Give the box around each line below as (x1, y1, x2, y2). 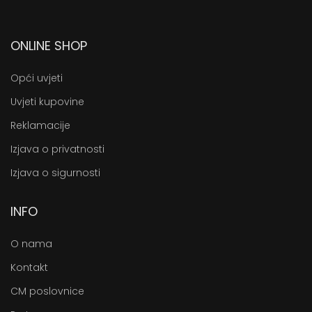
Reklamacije (10, 118, 70, 132)
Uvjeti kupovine (10, 95, 84, 109)
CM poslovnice (10, 284, 84, 298)
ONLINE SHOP (10, 37, 87, 54)
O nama (10, 237, 52, 251)
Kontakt (10, 260, 48, 274)
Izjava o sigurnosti (10, 166, 100, 180)
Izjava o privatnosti (10, 142, 104, 156)
